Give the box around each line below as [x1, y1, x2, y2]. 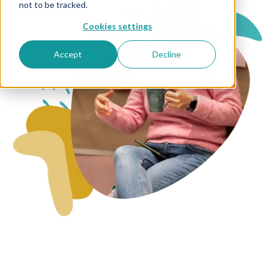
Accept [54, 49, 83, 60]
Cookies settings [83, 20, 152, 31]
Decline [152, 49, 182, 60]
